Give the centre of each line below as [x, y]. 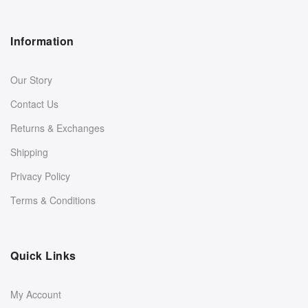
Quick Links [43, 255]
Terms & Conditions [53, 200]
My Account [36, 294]
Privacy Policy [40, 176]
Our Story [31, 79]
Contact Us [34, 103]
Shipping [29, 152]
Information [42, 41]
